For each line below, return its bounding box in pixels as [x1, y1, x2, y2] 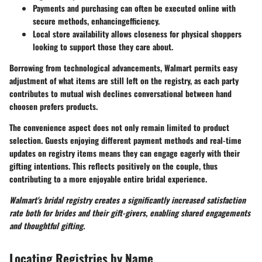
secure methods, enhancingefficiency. [33, 15, 160, 27]
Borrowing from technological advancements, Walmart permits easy [9, 61, 237, 74]
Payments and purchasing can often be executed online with [33, 2, 236, 15]
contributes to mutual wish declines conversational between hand [9, 87, 232, 100]
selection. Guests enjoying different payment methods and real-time [9, 134, 242, 147]
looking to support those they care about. [33, 40, 173, 53]
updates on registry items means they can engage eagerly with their [9, 147, 240, 160]
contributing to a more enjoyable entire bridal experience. [9, 173, 207, 185]
